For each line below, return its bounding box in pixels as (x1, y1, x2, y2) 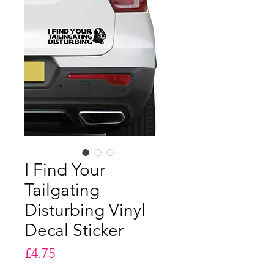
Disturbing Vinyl (24, 200, 146, 220)
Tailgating (24, 180, 100, 200)
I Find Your (24, 160, 105, 180)
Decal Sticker (24, 220, 124, 240)
